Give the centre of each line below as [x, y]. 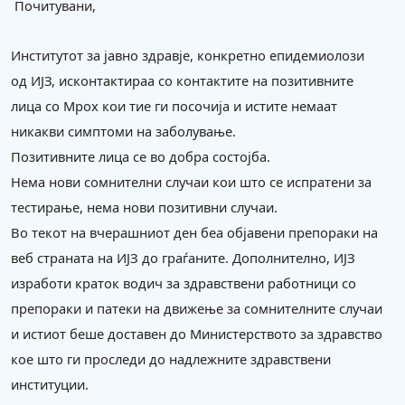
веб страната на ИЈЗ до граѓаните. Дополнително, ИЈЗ [183, 258]
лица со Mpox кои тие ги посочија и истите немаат [174, 106]
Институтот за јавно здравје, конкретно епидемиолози [188, 55]
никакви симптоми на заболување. [123, 131]
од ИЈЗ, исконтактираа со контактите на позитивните [182, 80]
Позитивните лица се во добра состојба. [141, 156]
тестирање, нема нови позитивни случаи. [144, 207]
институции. [50, 384]
